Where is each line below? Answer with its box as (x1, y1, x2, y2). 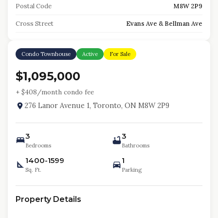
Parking (122, 166, 142, 173)
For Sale (109, 51, 130, 57)
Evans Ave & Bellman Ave (126, 19, 202, 28)
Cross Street (16, 19, 54, 28)
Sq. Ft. (25, 166, 41, 173)
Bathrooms (122, 142, 149, 149)
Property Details (16, 195, 81, 204)
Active (82, 51, 98, 57)
